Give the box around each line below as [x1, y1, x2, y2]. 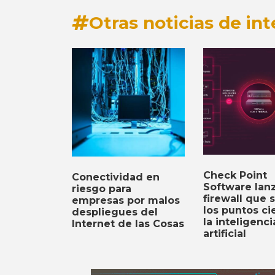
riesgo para [72, 183, 131, 195]
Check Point [203, 169, 267, 181]
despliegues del [72, 206, 158, 219]
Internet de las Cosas [72, 218, 184, 230]
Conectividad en [72, 171, 160, 184]
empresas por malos [72, 195, 180, 207]
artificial [203, 227, 246, 239]
